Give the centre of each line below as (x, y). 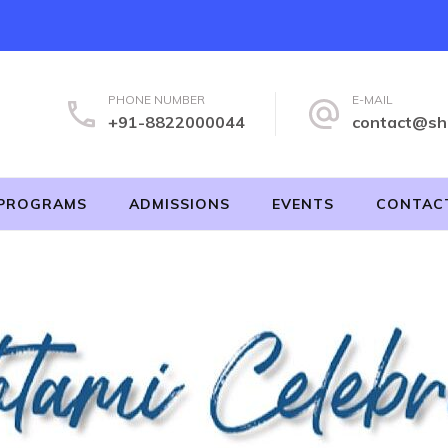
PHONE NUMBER (156, 99)
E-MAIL (372, 99)
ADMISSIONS (179, 204)
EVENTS (303, 204)
